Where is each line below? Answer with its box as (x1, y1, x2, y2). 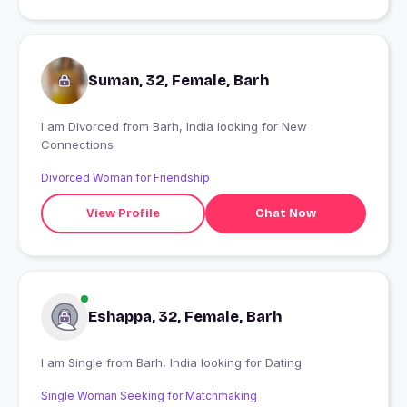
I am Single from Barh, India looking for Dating (136, 355, 302, 371)
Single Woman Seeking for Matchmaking (41, 389, 257, 403)
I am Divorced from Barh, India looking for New (41, 119, 123, 134)
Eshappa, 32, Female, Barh (88, 308, 282, 326)
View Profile (85, 205, 160, 221)
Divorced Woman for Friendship (41, 171, 210, 185)
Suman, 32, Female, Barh (88, 72, 269, 90)
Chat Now (254, 205, 316, 221)
